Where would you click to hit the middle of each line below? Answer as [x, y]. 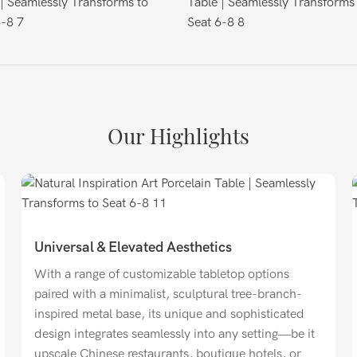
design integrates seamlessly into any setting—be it [174, 333]
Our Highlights [178, 136]
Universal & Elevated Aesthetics [133, 248]
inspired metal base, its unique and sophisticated [169, 314]
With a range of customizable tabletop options [161, 274]
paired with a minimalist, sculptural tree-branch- [168, 294]
